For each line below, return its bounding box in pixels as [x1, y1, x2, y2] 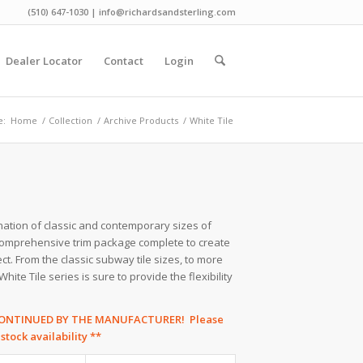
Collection [49, 114, 92, 126]
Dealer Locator [5, 53, 83, 68]
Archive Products [104, 114, 178, 126]
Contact [103, 53, 143, 68]
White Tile [190, 114, 233, 126]
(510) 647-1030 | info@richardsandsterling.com [28, 6, 236, 18]
